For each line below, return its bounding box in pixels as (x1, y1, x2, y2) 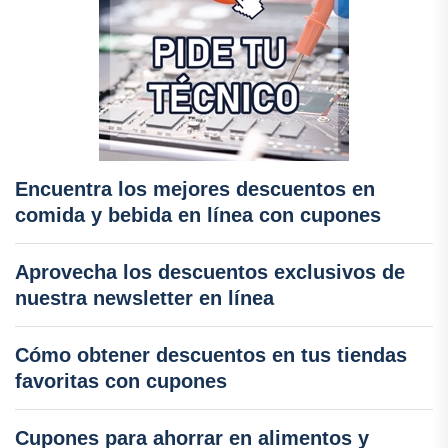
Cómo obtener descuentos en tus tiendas (15, 343, 407, 366)
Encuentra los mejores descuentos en (15, 177, 375, 200)
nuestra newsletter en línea (15, 286, 274, 309)
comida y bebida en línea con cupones (15, 203, 381, 226)
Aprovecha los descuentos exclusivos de (15, 260, 405, 283)
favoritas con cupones (15, 369, 227, 392)
